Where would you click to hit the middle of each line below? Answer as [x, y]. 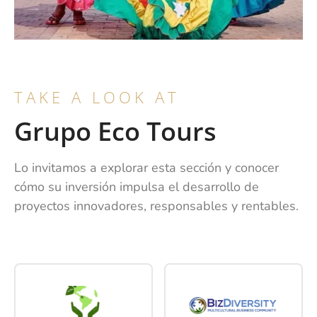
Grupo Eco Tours [115, 131]
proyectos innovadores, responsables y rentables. [156, 206]
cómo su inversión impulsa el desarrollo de [137, 186]
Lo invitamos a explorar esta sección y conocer [146, 167]
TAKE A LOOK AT [97, 97]
